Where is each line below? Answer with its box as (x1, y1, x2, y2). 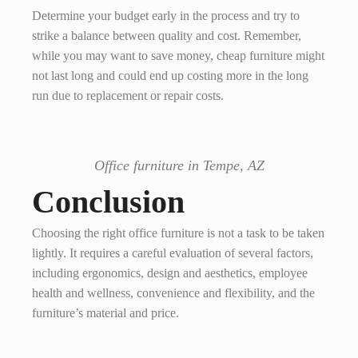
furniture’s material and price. (32, 306, 179, 320)
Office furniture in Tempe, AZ (93, 157, 265, 174)
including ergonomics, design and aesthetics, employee (32, 266, 308, 280)
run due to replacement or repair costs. (32, 89, 224, 103)
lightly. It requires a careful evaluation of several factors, (32, 246, 313, 261)
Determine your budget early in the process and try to (32, 9, 300, 23)
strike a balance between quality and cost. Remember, (32, 29, 301, 43)
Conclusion (32, 184, 185, 221)
